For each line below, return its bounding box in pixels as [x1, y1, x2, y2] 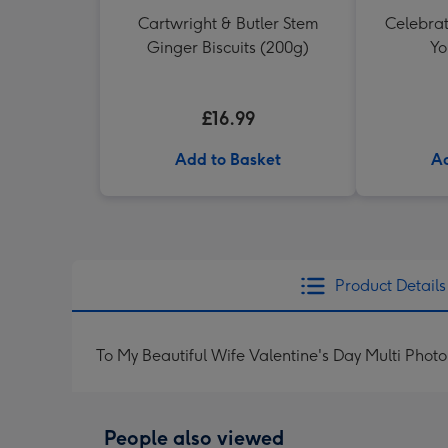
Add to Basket [175, 150, 281, 169]
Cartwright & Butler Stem [137, 14, 319, 33]
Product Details [334, 276, 446, 295]
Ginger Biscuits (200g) [147, 38, 309, 57]
